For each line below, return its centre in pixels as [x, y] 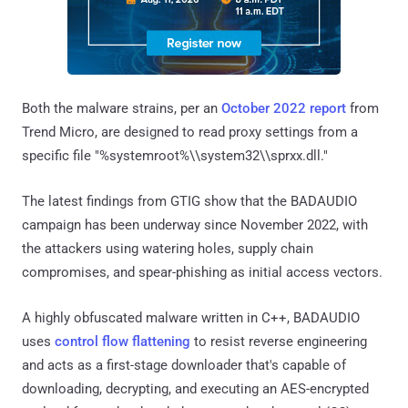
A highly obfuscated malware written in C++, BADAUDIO [191, 317]
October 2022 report [284, 108]
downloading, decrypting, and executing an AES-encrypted [195, 388]
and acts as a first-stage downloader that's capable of [184, 365]
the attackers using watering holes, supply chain [168, 248]
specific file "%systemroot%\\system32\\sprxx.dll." [175, 155]
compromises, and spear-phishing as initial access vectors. [202, 272]
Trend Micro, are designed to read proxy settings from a [190, 132]
